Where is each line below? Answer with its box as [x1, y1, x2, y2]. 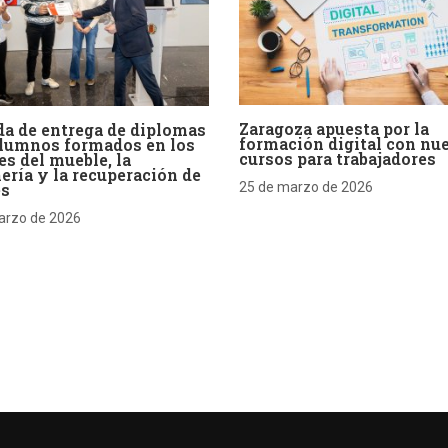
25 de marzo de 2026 [239, 179, 373, 196]
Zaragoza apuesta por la [239, 118, 429, 140]
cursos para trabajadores [239, 148, 436, 170]
